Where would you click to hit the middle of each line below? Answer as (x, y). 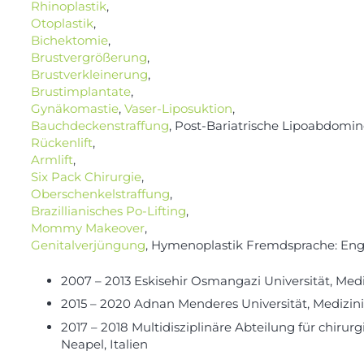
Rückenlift (61, 143)
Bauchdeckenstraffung (100, 126)
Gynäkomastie (74, 109)
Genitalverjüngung (88, 245)
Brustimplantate (80, 92)
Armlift (52, 160)
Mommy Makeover (87, 228)
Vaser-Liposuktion (178, 109)
